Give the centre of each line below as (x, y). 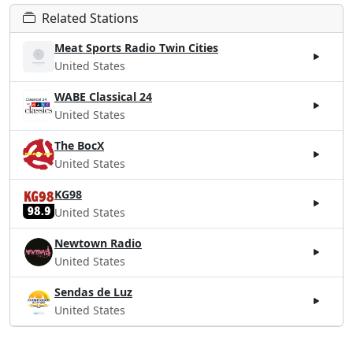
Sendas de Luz (93, 292)
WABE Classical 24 (103, 96)
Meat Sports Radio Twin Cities (136, 47)
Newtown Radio (98, 243)
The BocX (79, 145)
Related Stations (90, 18)
